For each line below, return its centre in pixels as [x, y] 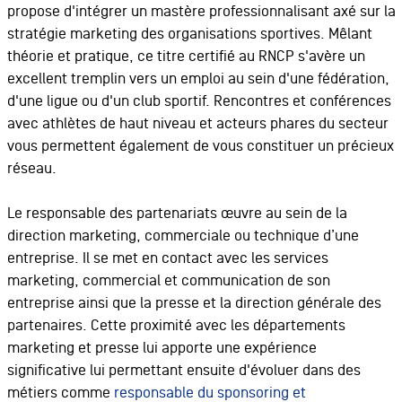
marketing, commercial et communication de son [168, 280]
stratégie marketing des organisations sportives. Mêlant [189, 34]
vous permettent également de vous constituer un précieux [200, 146]
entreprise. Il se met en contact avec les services [167, 258]
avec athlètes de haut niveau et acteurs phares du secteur [197, 123]
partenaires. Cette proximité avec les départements [176, 325]
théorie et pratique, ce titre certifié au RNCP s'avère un [186, 56]
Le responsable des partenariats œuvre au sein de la [177, 213]
